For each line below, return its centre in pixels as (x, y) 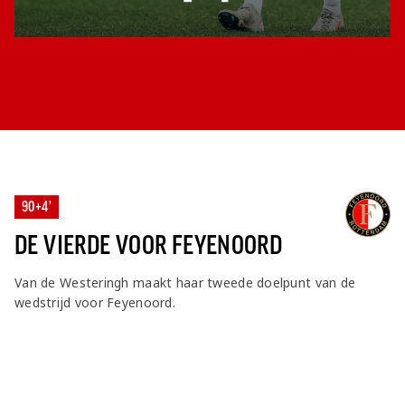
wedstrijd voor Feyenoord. (95, 302)
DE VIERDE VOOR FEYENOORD (149, 245)
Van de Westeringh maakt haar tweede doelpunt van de (185, 283)
